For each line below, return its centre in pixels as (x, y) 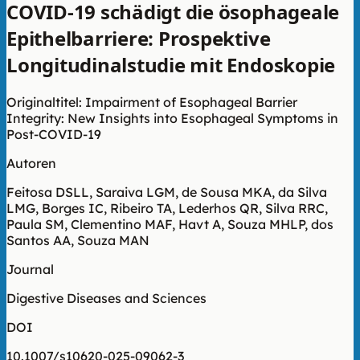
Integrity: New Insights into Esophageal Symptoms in (172, 118)
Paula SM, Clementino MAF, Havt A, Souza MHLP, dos (170, 224)
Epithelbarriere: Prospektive (139, 38)
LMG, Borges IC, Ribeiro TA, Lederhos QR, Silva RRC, (167, 208)
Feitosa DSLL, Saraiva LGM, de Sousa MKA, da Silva (167, 192)
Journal (30, 269)
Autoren (31, 163)
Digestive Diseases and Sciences (106, 298)
